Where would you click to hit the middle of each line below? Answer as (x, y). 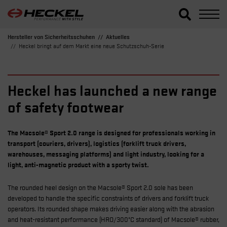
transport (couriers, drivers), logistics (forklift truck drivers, (97, 143)
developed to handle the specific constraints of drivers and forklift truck (108, 198)
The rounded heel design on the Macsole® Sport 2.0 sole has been (100, 187)
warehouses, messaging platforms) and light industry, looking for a (106, 154)
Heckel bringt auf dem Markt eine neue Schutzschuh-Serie (91, 45)
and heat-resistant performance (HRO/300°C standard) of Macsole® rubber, (113, 219)
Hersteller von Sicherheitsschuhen (51, 36)
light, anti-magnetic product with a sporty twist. (78, 164)
